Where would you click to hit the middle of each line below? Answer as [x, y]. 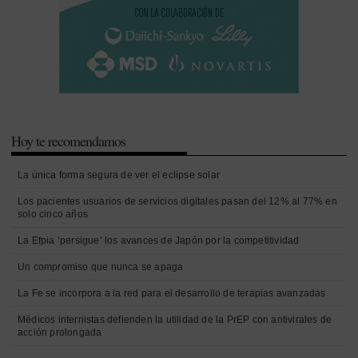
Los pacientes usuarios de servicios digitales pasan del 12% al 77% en [177, 201]
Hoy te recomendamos [68, 140]
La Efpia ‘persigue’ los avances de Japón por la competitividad [159, 240]
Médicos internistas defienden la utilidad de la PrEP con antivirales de [175, 319]
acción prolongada [60, 332]
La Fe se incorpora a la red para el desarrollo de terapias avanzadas [172, 293]
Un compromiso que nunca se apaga [101, 267]
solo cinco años [53, 214]
